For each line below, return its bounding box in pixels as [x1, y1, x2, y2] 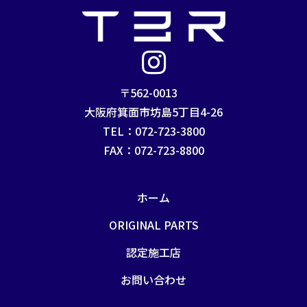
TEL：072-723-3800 [102, 122, 205, 139]
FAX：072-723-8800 [103, 141, 204, 158]
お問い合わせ [121, 271, 186, 288]
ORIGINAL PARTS [108, 216, 199, 233]
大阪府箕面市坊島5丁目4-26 [84, 103, 223, 120]
